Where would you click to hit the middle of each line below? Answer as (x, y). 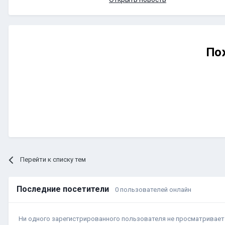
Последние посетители (66, 189)
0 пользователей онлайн (153, 190)
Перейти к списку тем (53, 160)
